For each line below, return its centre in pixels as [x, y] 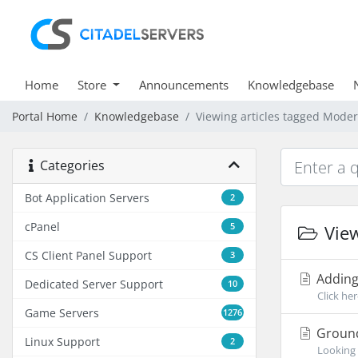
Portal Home [45, 116]
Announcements [183, 85]
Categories [69, 165]
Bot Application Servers [87, 198]
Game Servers [62, 313]
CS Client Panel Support [88, 255]
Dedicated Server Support [94, 284]
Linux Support [62, 342]
